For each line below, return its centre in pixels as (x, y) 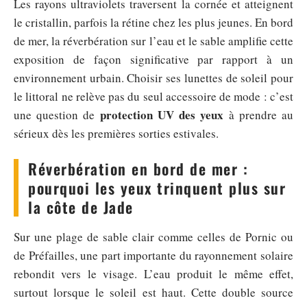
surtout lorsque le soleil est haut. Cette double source (153, 292)
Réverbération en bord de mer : (138, 169)
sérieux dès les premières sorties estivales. (116, 133)
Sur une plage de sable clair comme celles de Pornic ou (153, 237)
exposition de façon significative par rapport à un (153, 59)
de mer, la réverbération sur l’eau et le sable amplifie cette (153, 41)
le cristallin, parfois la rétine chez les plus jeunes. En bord (153, 22)
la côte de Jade (81, 207)
